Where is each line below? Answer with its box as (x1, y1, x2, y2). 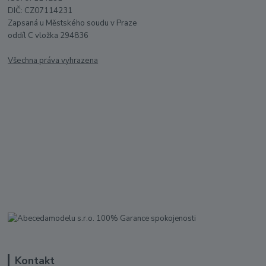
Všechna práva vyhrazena (8, 55, 99, 66)
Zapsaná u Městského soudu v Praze (8, 17, 138, 28)
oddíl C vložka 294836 (8, 30, 89, 41)
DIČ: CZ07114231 (8, 5, 73, 16)
